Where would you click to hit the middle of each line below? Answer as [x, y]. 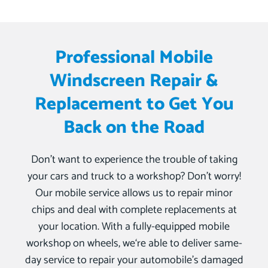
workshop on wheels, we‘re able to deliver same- [134, 244]
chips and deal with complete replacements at [134, 210]
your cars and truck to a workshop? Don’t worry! [134, 177]
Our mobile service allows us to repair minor [134, 194]
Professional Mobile [134, 58]
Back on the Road [134, 128]
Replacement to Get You [134, 105]
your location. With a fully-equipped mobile [134, 227]
